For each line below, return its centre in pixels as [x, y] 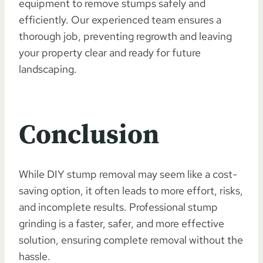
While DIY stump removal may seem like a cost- [128, 174]
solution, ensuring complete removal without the [131, 240]
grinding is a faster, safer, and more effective [122, 223]
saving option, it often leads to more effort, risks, [131, 190]
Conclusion [89, 135]
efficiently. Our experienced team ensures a [120, 19]
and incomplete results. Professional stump [118, 207]
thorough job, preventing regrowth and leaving [125, 36]
